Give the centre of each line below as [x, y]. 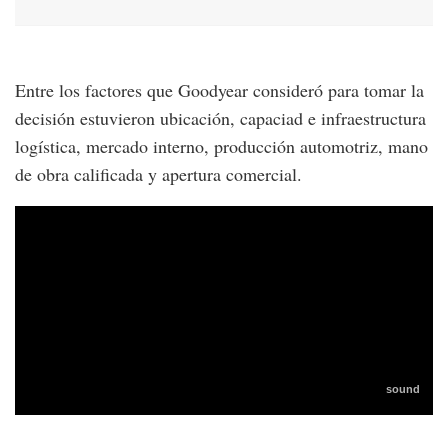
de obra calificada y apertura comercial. [158, 173]
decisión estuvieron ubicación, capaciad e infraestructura [220, 117]
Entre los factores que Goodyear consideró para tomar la [219, 89]
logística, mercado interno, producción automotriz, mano [221, 145]
